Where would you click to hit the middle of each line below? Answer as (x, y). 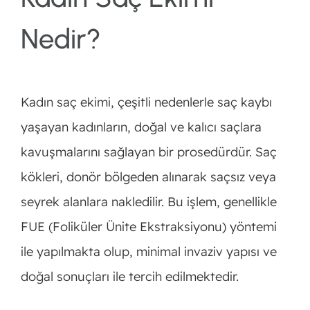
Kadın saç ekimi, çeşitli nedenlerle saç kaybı (146, 102)
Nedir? (61, 39)
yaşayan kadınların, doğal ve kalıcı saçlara (141, 127)
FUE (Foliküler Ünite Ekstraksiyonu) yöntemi (148, 227)
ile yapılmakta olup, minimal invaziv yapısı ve (148, 252)
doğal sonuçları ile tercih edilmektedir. (129, 276)
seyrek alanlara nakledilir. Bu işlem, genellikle (148, 202)
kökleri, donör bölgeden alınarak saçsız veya (148, 177)
